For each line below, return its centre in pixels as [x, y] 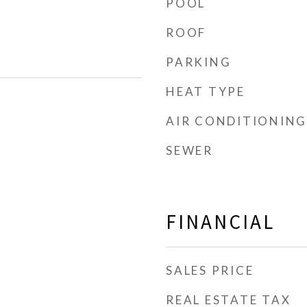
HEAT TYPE [206, 91]
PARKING [199, 62]
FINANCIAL [220, 222]
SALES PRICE [210, 270]
